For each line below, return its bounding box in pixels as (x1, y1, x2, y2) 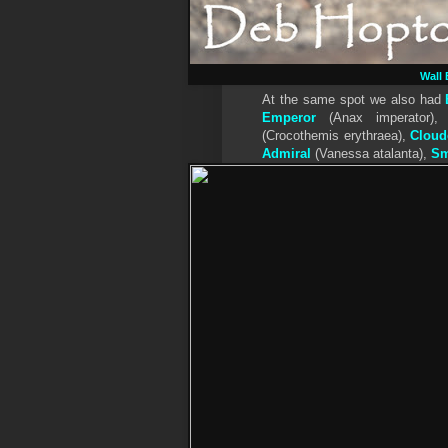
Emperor (262, 110, 316, 126)
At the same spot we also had (262, 92, 446, 108)
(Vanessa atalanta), (311, 146, 431, 162)
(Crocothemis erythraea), (262, 128, 411, 144)
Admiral (262, 146, 311, 162)
